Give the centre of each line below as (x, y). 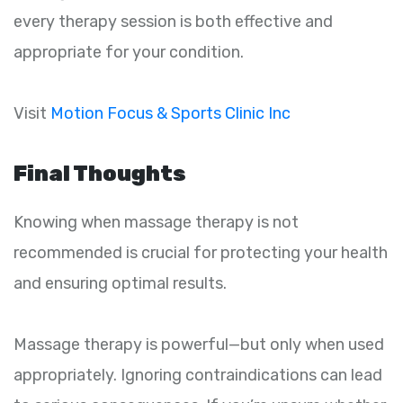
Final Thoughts (100, 173)
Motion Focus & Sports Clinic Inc (170, 113)
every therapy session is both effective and (173, 21)
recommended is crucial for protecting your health (201, 252)
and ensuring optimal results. (120, 283)
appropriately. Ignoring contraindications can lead (198, 375)
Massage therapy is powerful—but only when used (199, 344)
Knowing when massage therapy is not (156, 222)
